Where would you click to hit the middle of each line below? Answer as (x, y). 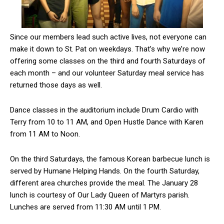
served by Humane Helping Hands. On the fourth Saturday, (105, 171)
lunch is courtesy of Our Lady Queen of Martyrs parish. (100, 195)
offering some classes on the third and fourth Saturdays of (108, 61)
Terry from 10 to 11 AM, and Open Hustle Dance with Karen (107, 122)
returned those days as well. (56, 85)
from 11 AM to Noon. (45, 134)
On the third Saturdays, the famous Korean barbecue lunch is (110, 159)
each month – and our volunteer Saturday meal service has (107, 73)
